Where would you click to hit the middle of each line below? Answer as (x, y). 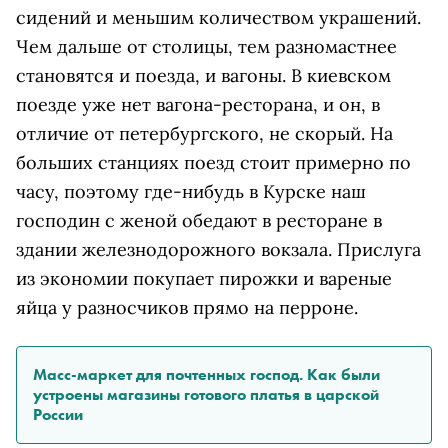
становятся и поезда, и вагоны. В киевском (203, 75)
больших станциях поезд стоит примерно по (213, 162)
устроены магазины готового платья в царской (206, 394)
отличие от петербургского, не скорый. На (204, 133)
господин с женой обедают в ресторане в (199, 220)
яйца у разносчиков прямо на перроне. (187, 307)
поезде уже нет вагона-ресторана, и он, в (198, 104)
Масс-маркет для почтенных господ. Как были (206, 374)
